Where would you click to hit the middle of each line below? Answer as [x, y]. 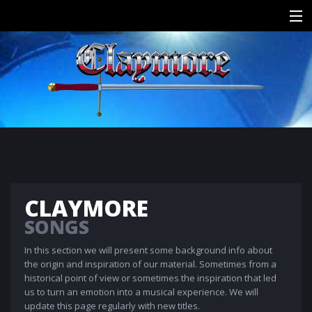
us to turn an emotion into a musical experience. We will [141, 292]
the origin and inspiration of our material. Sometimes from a [150, 264]
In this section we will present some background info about [148, 250]
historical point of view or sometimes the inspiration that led [150, 278]
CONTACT [32, 169]
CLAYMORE [86, 208]
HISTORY [30, 77]
